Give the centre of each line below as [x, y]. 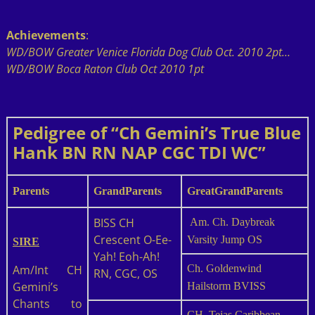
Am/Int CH [47, 270]
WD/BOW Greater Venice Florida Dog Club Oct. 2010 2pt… [148, 52]
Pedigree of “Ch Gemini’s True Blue [156, 132]
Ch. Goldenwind [224, 268]
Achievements [46, 35]
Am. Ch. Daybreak [231, 221]
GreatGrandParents [234, 191]
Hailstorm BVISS [226, 285]
